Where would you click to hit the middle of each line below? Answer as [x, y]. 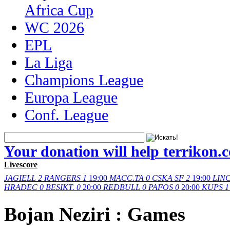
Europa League [71, 97]
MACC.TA [127, 178]
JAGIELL [20, 178]
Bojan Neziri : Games [95, 214]
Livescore [21, 164]
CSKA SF [168, 178]
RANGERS [62, 178]
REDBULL [122, 187]
